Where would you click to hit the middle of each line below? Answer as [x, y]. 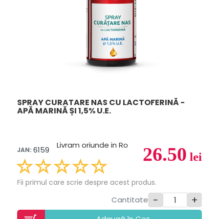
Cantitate [130, 200]
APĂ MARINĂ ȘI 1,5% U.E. [64, 111]
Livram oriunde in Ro [92, 145]
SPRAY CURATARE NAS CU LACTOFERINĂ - [101, 102]
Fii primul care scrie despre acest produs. [87, 182]
